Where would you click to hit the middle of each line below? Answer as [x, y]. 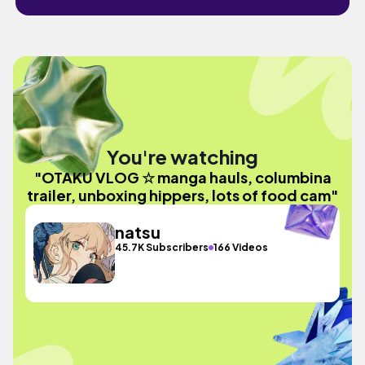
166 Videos [241, 247]
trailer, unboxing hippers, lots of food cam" [182, 195]
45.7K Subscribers [162, 247]
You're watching [182, 156]
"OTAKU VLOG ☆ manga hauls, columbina [182, 177]
